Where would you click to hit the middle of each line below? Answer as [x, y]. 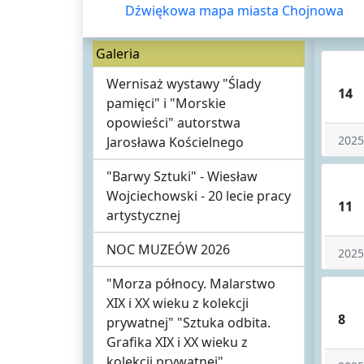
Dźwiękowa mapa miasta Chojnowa [234, 11]
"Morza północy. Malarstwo [191, 284]
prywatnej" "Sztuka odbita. [188, 323]
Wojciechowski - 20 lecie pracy [199, 196]
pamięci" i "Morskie [166, 103]
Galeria [118, 54]
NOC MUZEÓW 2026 [168, 249]
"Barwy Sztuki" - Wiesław [182, 176]
